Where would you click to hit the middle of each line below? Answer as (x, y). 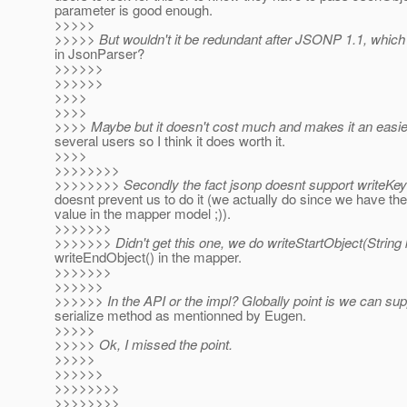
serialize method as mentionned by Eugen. (180, 315)
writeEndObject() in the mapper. (148, 257)
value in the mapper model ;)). (143, 213)
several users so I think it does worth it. (170, 141)
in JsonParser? (99, 54)
